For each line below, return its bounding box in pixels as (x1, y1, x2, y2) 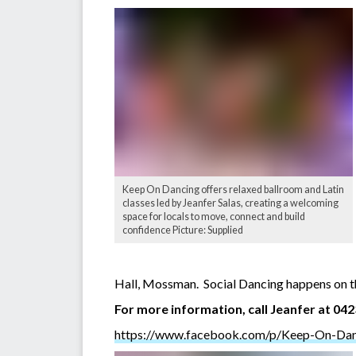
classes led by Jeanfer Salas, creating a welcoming (122, 196, 339, 209)
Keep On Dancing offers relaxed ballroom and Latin (122, 183, 344, 195)
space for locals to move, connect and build (122, 210, 305, 222)
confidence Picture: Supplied (122, 223, 243, 236)
